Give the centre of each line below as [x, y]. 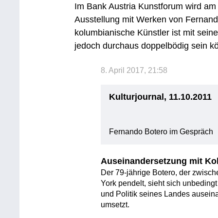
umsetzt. [115, 204]
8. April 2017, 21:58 [134, 70]
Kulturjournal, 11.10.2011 [161, 97]
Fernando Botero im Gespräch [161, 131]
